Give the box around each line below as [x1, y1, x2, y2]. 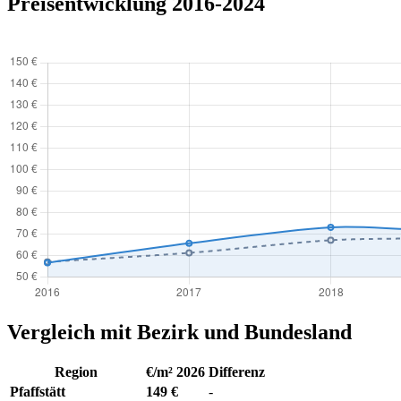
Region [55, 364, 98, 380]
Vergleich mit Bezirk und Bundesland [7, 320, 352, 344]
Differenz [209, 364, 265, 380]
